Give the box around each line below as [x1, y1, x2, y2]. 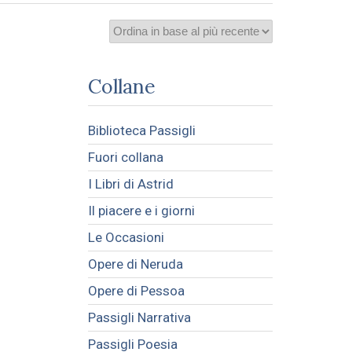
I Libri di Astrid [87, 175, 174, 192]
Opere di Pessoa [87, 282, 185, 299]
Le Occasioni [87, 229, 164, 245]
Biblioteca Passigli [87, 122, 196, 138]
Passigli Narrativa [87, 309, 191, 325]
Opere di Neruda [87, 255, 183, 272]
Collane [87, 73, 156, 99]
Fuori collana [87, 148, 163, 165]
